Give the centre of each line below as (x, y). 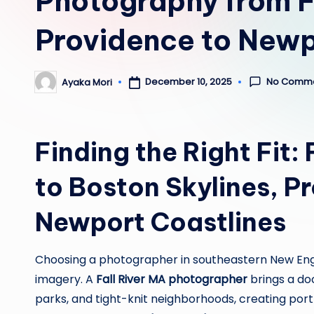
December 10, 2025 (188, 82)
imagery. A (66, 279)
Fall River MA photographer (172, 279)
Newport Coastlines (161, 222)
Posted (50, 86)
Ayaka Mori (87, 82)
